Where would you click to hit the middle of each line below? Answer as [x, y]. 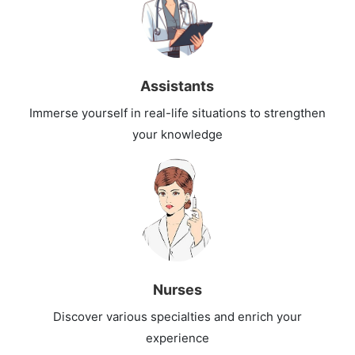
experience [177, 338]
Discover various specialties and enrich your [177, 316]
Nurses [177, 289]
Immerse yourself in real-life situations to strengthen [177, 113]
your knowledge [177, 134]
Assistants [177, 86]
